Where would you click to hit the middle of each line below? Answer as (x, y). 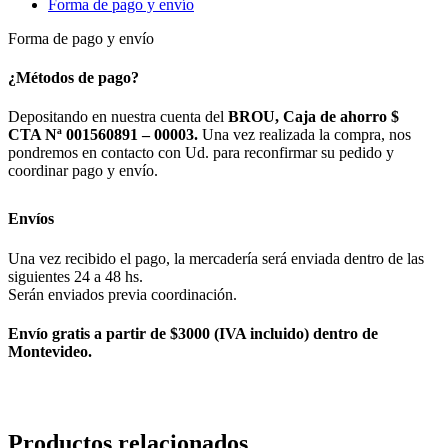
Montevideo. (50, 351)
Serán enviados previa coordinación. (122, 294)
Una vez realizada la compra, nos (304, 135)
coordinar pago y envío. (83, 171)
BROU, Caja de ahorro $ (313, 117)
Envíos (31, 219)
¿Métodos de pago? (73, 78)
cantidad (57, 17)
